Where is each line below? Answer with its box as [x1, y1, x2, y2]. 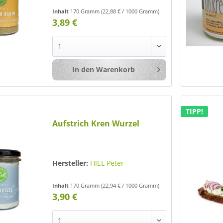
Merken [178, 65, 203, 75]
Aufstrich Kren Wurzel [52, 117, 140, 129]
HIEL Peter [90, 158, 124, 168]
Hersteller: [52, 158, 89, 168]
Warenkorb [96, 64, 135, 74]
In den [72, 64, 94, 74]
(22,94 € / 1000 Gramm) [101, 181, 160, 189]
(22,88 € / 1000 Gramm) [101, 7, 160, 15]
